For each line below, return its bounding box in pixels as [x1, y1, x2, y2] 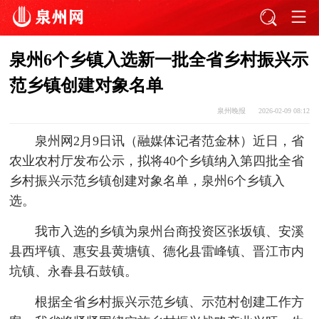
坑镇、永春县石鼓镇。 [9, 264, 138, 279]
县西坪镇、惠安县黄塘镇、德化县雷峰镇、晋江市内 [9, 244, 305, 259]
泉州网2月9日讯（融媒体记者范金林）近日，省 [34, 134, 304, 149]
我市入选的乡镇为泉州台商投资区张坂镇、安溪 [34, 224, 304, 239]
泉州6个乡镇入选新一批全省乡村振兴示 [9, 51, 309, 70]
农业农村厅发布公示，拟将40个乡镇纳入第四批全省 [9, 154, 305, 169]
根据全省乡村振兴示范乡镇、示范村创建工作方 [34, 295, 304, 310]
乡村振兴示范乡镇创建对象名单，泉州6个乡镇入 [9, 174, 286, 189]
